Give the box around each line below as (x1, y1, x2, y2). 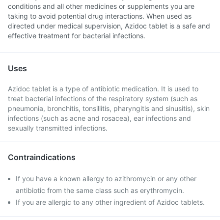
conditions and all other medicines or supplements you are (8, 2, 194, 10)
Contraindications (8, 152, 76, 162)
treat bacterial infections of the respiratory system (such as (8, 94, 197, 103)
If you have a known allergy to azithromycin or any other (16, 174, 196, 183)
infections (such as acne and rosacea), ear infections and (8, 114, 191, 122)
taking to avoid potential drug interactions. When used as (8, 12, 192, 20)
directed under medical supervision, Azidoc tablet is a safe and (8, 22, 210, 30)
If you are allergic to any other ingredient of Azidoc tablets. (16, 198, 205, 206)
